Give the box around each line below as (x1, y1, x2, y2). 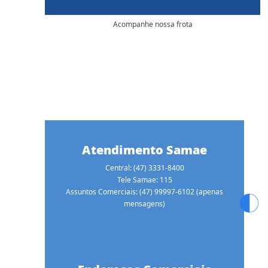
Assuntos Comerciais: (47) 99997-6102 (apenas (66, 187, 223, 197)
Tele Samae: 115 (117, 175, 172, 185)
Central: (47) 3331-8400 (105, 163, 184, 173)
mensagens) (124, 199, 165, 209)
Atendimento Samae (82, 142, 207, 159)
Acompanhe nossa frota (112, 19, 193, 30)
